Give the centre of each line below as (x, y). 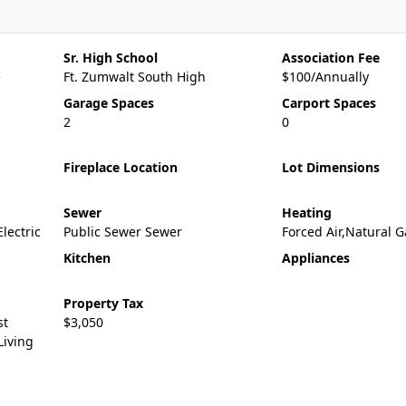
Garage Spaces (108, 103)
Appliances (315, 258)
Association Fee (330, 58)
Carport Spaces (329, 103)
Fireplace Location (120, 167)
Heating (306, 213)
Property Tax (103, 303)
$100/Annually (325, 77)
